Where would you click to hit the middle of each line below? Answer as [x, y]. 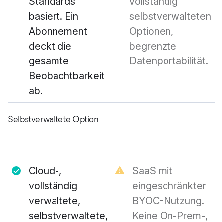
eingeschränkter [169, 186]
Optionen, [151, 31]
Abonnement [58, 31]
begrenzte [153, 46]
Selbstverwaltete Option [53, 120]
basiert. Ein [54, 17]
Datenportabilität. [169, 61]
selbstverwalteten [170, 17]
